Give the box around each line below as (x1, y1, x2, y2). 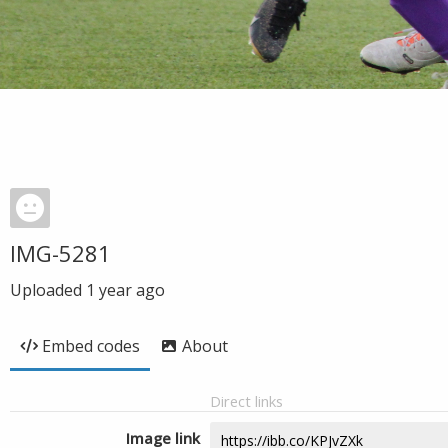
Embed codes (42, 335, 140, 357)
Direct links (210, 391, 283, 411)
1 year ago (86, 279, 165, 301)
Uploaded (10, 279, 86, 301)
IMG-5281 (10, 238, 111, 268)
